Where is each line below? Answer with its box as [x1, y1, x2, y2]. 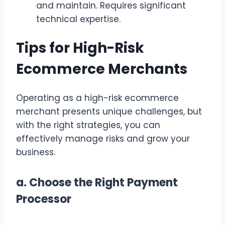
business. [16, 146, 55, 159]
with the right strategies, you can [16, 119, 160, 132]
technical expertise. [36, 13, 121, 25]
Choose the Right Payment [29, 174, 178, 190]
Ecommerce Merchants [16, 59, 187, 79]
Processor [16, 191, 71, 207]
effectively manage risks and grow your [16, 133, 190, 145]
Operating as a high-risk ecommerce [16, 92, 179, 104]
